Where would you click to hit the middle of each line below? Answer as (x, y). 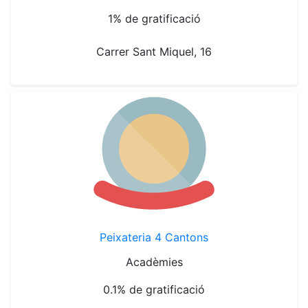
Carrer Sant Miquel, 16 (154, 52)
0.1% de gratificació (154, 289)
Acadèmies (154, 262)
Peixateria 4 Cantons (154, 237)
